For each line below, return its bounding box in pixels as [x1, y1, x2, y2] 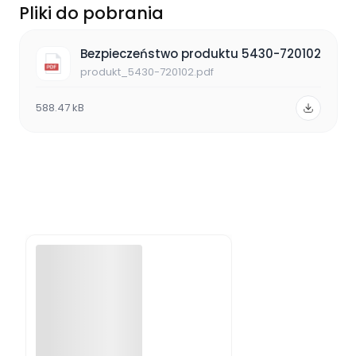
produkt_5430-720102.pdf [79, 64, 214, 80]
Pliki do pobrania [18, 2, 164, 25]
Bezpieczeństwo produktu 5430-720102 [79, 45, 321, 63]
